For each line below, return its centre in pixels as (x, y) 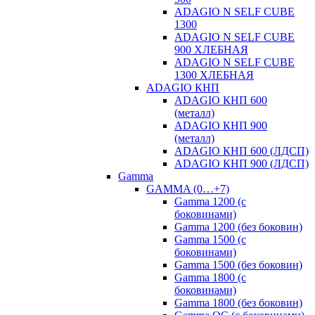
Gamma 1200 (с (210, 201)
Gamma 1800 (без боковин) (238, 303)
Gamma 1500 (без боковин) (238, 265)
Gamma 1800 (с (210, 277)
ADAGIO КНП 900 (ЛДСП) (242, 163)
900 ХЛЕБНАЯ (211, 50)
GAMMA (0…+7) (188, 189)
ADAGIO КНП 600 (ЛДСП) (242, 151)
